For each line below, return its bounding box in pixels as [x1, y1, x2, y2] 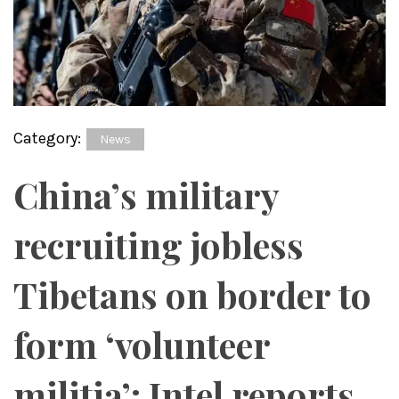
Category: [13, 128, 85, 149]
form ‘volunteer [13, 321, 270, 369]
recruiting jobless [13, 221, 304, 269]
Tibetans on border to [13, 271, 371, 319]
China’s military [13, 171, 279, 219]
